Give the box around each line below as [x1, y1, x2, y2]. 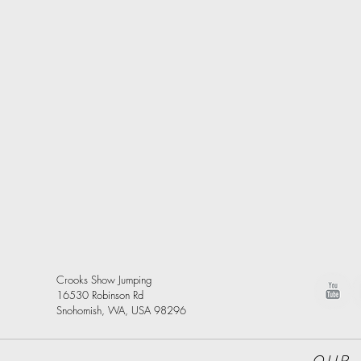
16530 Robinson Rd [56, 288, 143, 302]
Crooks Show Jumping [56, 272, 151, 287]
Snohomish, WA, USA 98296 [56, 303, 186, 317]
